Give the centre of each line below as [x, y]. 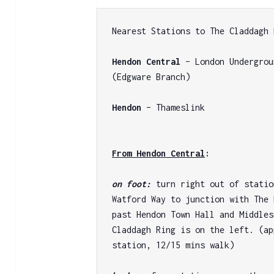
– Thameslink [173, 107]
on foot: [134, 183]
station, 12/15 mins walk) [173, 245]
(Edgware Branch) [151, 76]
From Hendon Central [159, 153]
